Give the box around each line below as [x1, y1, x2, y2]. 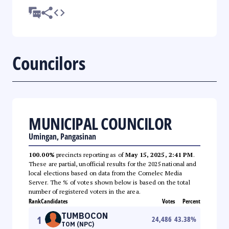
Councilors [12, 50, 85, 76]
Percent [182, 196, 200, 205]
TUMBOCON [61, 210, 108, 221]
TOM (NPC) [61, 220, 94, 228]
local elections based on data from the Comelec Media [29, 169, 182, 177]
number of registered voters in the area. [29, 187, 141, 195]
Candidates [41, 196, 67, 205]
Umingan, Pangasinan [29, 130, 96, 142]
